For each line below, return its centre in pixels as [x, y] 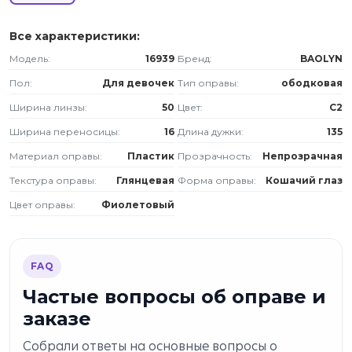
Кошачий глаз [304, 180]
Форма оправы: [217, 180]
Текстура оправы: [53, 180]
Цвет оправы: [42, 205]
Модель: [30, 59]
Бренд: [195, 59]
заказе [57, 319]
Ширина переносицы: [65, 132]
